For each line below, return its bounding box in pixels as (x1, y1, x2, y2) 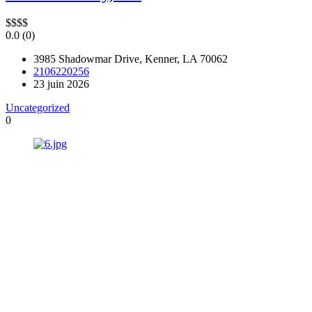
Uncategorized (6, 102, 70, 114)
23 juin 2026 (33, 78, 89, 91)
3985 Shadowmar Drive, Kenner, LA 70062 (33, 53, 228, 65)
